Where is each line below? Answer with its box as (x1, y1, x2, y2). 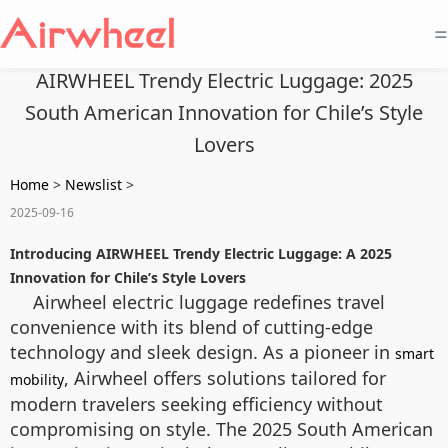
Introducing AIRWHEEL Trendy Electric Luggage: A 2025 (10, 244, 392, 263)
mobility (10, 370, 64, 389)
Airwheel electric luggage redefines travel (33, 290, 385, 314)
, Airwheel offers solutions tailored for (64, 366, 386, 390)
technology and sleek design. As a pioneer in (10, 340, 395, 364)
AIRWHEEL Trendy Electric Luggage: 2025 (35, 67, 413, 94)
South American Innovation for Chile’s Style (25, 99, 423, 126)
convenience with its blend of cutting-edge (10, 315, 373, 339)
